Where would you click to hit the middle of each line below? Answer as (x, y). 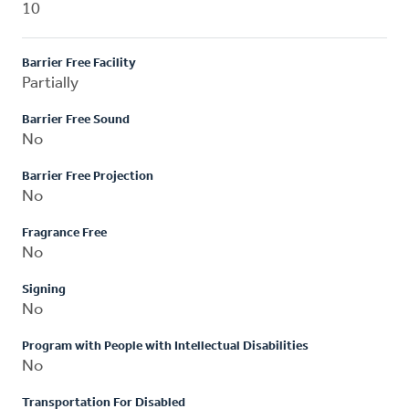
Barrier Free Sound (76, 120)
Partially (50, 83)
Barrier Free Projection (88, 176)
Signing (44, 289)
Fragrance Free (64, 233)
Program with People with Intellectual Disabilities (165, 346)
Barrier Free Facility (79, 63)
